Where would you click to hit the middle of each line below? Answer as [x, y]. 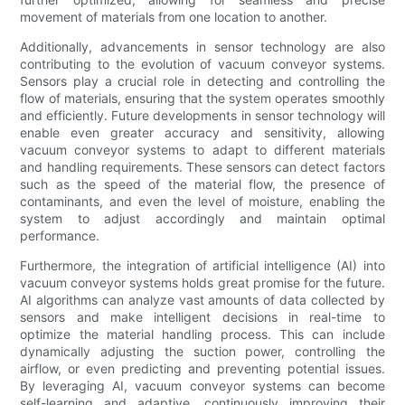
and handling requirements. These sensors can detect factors [202, 166]
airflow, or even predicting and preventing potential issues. [202, 368]
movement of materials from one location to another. [174, 16]
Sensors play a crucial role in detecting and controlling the [202, 80]
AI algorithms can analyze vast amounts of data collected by [202, 299]
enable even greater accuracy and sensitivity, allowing [202, 132]
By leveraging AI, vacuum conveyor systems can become [202, 385]
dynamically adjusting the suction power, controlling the [202, 351]
